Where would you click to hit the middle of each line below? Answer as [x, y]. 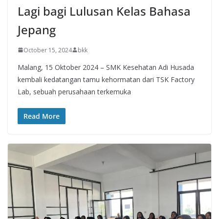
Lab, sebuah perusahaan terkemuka [74, 91]
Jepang [37, 29]
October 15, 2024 [48, 50]
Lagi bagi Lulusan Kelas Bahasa [104, 11]
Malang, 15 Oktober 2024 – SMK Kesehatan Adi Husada [106, 67]
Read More [42, 116]
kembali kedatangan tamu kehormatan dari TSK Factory [106, 79]
